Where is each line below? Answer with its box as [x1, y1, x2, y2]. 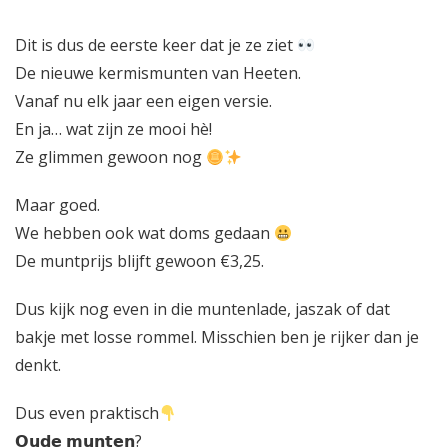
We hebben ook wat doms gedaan [15, 222, 274, 244]
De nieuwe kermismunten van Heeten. [15, 62, 301, 84]
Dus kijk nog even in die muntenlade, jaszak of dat [15, 298, 390, 320]
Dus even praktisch [15, 402, 159, 424]
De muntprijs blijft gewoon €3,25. [15, 250, 264, 272]
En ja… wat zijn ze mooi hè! [15, 118, 212, 140]
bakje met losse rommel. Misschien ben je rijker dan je [15, 326, 419, 348]
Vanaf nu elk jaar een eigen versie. [15, 90, 272, 112]
